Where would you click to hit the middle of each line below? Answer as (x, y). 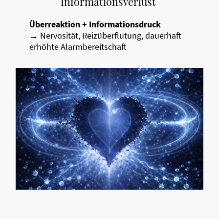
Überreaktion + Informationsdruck (95, 24)
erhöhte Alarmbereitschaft (78, 47)
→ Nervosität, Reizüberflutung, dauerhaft (105, 36)
